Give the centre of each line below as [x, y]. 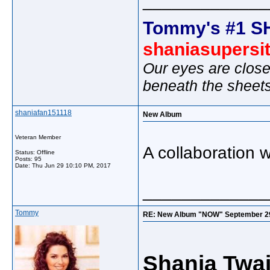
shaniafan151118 [43, 113]
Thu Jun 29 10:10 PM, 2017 [71, 165]
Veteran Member [38, 137]
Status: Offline [35, 152]
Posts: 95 [28, 159]
